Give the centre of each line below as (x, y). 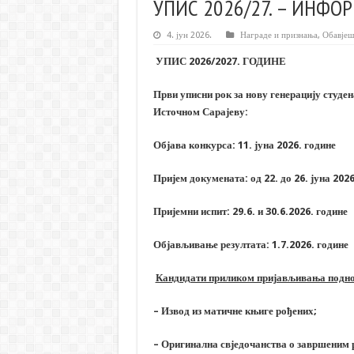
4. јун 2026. (189, 36)
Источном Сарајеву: (200, 112)
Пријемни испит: (192, 212)
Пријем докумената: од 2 (211, 179)
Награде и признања (279, 36)
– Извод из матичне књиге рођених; (235, 311)
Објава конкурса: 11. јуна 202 (223, 145)
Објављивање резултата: (212, 245)
